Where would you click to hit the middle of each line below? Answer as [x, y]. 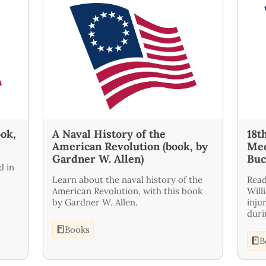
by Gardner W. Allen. [95, 202]
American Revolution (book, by [130, 146]
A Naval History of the [109, 134]
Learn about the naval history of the [127, 179]
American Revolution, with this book [127, 191]
